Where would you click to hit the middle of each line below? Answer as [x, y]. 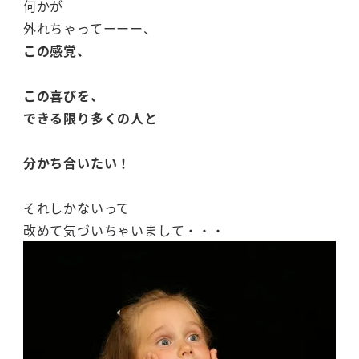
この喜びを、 [63, 95]
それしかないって [77, 207]
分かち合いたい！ [77, 162]
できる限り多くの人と [90, 117]
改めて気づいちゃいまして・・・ [124, 230]
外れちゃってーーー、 [90, 28]
